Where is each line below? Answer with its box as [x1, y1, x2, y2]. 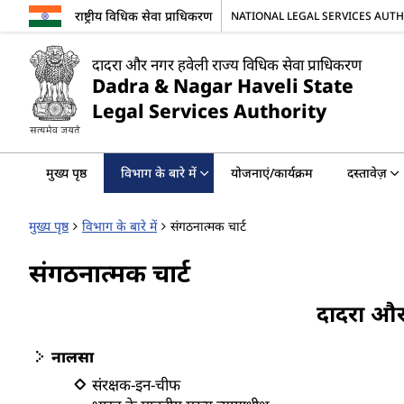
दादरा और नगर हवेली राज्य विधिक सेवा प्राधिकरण [92, 54, 362, 75]
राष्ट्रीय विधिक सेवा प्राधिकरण [75, 7, 212, 24]
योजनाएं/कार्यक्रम [231, 164, 313, 181]
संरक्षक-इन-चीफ [92, 374, 180, 395]
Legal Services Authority [92, 98, 326, 124]
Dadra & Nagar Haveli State [92, 73, 353, 98]
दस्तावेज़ [347, 164, 387, 181]
